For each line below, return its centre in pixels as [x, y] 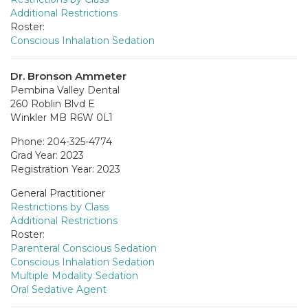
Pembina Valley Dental [65, 90]
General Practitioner [58, 193]
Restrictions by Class [59, 207]
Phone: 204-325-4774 [61, 141]
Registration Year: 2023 [65, 169]
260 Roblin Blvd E [53, 103]
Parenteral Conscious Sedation [84, 248]
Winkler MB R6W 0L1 [62, 117]
